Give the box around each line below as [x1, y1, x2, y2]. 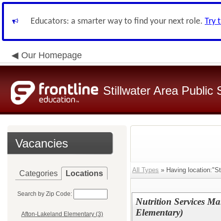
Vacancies [15, 137, 68, 150]
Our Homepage [21, 50, 82, 60]
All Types [132, 166, 159, 174]
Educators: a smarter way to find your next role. [31, 17, 205, 26]
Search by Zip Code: [17, 190, 72, 197]
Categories [19, 169, 58, 178]
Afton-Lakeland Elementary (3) [21, 211, 103, 218]
